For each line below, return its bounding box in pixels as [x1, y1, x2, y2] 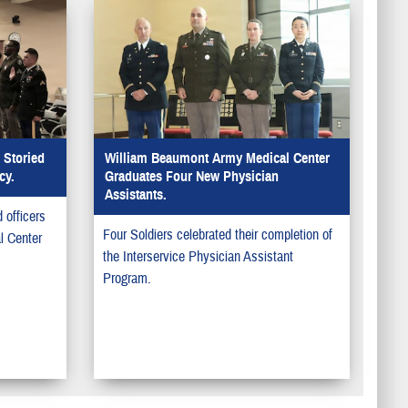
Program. [102, 270, 151, 289]
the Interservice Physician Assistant [102, 248, 293, 267]
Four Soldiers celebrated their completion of [102, 226, 332, 245]
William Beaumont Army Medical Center [104, 149, 330, 168]
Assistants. [104, 186, 167, 205]
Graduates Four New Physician [104, 168, 279, 187]
